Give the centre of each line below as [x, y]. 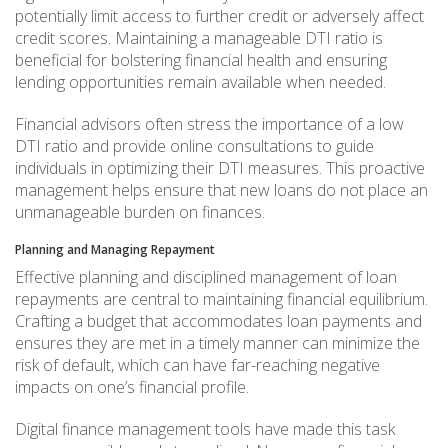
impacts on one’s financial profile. [132, 386]
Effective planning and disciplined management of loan [206, 276]
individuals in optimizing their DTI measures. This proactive [220, 167]
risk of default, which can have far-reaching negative [197, 364]
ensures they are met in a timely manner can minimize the [217, 342]
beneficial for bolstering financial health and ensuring [201, 59]
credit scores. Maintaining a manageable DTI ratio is [199, 37]
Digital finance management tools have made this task [205, 428]
